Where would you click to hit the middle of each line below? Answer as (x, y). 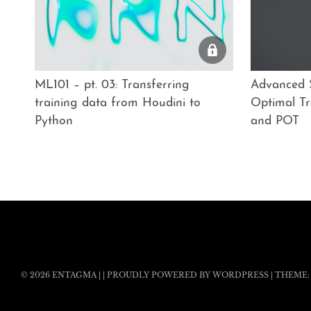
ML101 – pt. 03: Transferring (112, 85)
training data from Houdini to (117, 103)
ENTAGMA (74, 275)
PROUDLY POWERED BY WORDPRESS (188, 275)
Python (53, 121)
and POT (275, 121)
